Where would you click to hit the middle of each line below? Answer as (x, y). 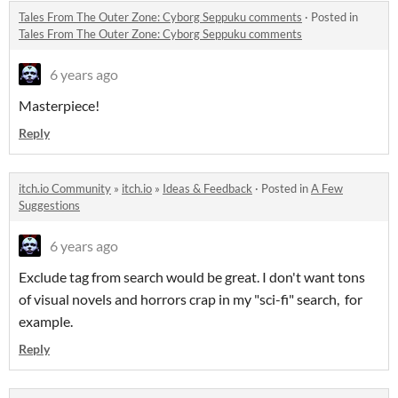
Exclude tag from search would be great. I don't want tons (192, 277)
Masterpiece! (59, 106)
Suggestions (49, 206)
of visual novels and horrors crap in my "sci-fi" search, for (191, 299)
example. (46, 322)
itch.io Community (65, 189)
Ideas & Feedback (207, 189)
